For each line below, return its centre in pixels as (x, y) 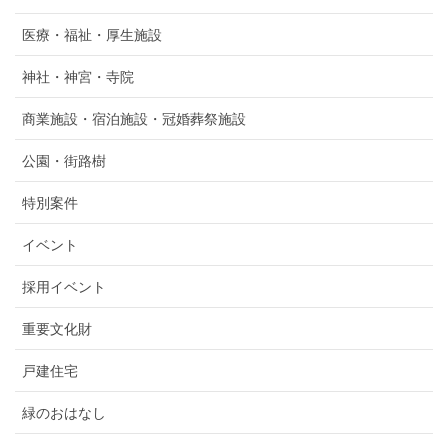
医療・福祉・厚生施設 (92, 35)
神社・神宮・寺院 (78, 77)
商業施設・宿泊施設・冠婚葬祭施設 (134, 119)
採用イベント (64, 287)
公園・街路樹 (64, 161)
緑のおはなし (64, 413)
